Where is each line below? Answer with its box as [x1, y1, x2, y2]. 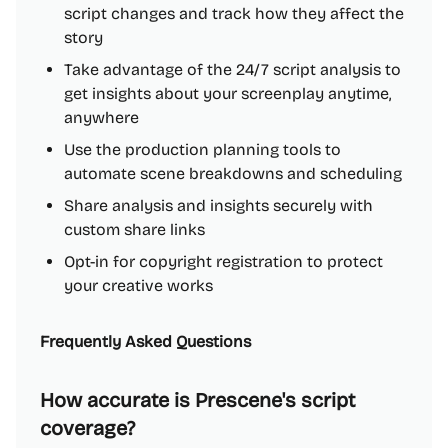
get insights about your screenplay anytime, [64, 84, 391, 103]
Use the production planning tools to [64, 140, 341, 159]
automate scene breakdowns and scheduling [64, 164, 402, 183]
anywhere [64, 108, 139, 127]
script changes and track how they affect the [64, 4, 404, 23]
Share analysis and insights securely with [64, 196, 373, 215]
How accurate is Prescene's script [40, 388, 355, 412]
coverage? [40, 416, 135, 440]
